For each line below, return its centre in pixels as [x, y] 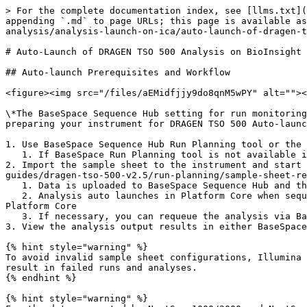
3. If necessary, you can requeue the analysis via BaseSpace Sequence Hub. [14, 216]
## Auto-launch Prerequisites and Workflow [118, 72]
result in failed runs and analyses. [101, 268]
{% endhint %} [41, 278]
